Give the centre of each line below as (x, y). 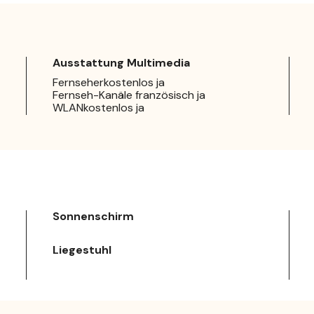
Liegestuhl (82, 250)
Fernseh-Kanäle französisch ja (129, 95)
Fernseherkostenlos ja (109, 83)
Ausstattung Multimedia (121, 63)
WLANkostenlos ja (98, 108)
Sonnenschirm (93, 217)
